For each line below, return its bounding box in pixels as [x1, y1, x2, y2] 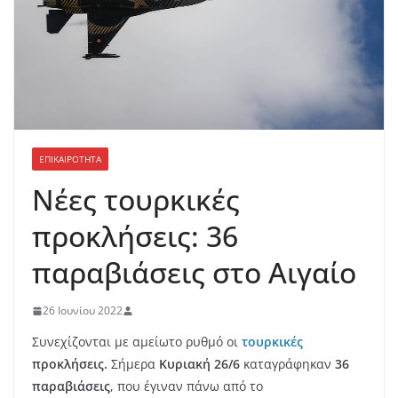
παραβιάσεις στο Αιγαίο [32, 253, 356, 292]
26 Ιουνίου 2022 [43, 303, 123, 319]
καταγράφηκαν [240, 355, 335, 373]
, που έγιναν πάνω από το [110, 378, 263, 395]
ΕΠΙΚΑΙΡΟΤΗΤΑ [39, 153, 101, 166]
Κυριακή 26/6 [159, 355, 240, 373]
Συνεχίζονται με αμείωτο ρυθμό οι [32, 333, 242, 351]
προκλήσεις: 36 [32, 217, 238, 256]
